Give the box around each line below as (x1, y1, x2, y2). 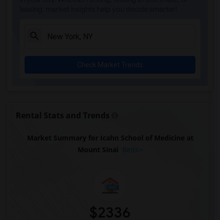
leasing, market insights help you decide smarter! (20, 5, 177, 14)
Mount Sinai (77, 145, 118, 154)
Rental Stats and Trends (16, 110, 110, 121)
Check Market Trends (77, 61, 143, 69)
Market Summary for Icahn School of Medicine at (27, 133, 193, 142)
